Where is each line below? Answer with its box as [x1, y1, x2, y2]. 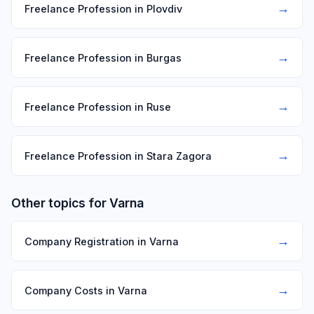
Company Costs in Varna [25, 284, 147, 296]
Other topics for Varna [11, 196, 144, 210]
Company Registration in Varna [25, 235, 179, 247]
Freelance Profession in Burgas [25, 51, 182, 64]
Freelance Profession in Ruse [25, 100, 171, 113]
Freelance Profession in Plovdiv [25, 2, 182, 15]
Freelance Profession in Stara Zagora [25, 149, 212, 162]
